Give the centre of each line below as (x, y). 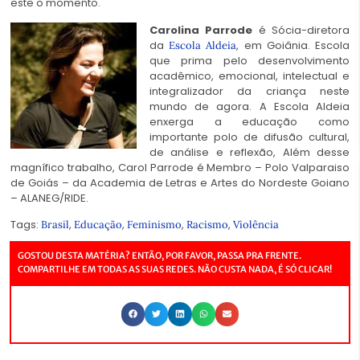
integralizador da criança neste (250, 91)
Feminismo (154, 225)
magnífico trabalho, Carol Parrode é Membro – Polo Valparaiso (180, 167)
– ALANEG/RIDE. (49, 198)
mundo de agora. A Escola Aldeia (250, 106)
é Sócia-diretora (301, 30)
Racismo (207, 225)
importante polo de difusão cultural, (250, 137)
